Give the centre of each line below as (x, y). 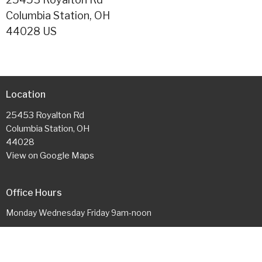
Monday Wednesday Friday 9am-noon (79, 213)
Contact (25, 249)
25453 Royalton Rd (45, 115)
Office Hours (34, 192)
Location (26, 95)
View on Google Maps (50, 155)
